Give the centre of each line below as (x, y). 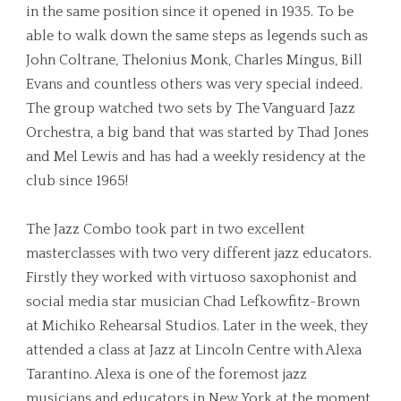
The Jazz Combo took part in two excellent (166, 229)
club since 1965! (77, 180)
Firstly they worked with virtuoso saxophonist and (192, 277)
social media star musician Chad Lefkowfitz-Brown (193, 301)
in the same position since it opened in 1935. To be (190, 11)
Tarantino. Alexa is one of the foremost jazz (166, 374)
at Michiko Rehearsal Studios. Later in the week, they (197, 325)
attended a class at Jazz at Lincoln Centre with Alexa (194, 350)
